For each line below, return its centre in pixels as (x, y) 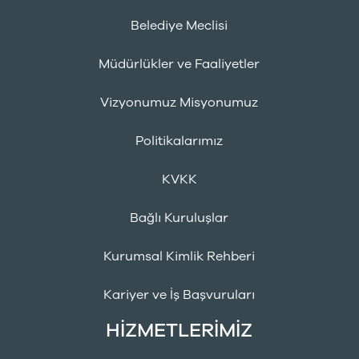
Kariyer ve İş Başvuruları (179, 295)
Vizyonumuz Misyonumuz (179, 103)
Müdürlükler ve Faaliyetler (179, 64)
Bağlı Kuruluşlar (179, 218)
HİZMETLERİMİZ (179, 330)
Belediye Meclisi (179, 26)
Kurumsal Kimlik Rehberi (179, 256)
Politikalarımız (179, 141)
